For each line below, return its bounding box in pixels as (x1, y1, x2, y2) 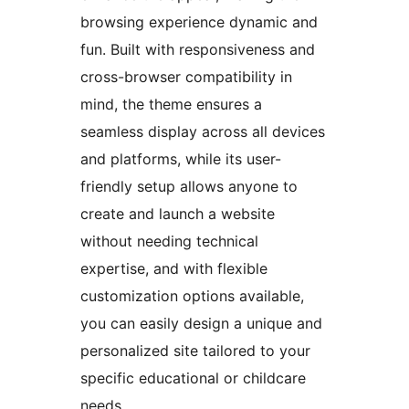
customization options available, (80, 287, 304, 306)
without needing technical (80, 232, 258, 251)
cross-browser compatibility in (80, 68, 292, 87)
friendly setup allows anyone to (80, 177, 298, 196)
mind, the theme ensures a (80, 95, 262, 114)
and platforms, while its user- (80, 150, 281, 169)
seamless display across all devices (80, 122, 325, 142)
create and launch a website (80, 204, 275, 224)
